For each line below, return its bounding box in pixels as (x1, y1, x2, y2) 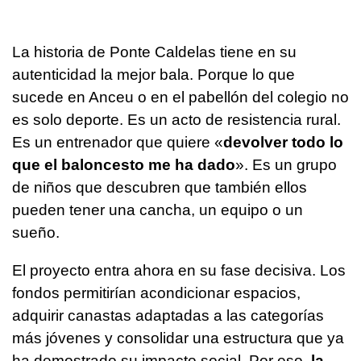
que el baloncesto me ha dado (12, 156, 235, 174)
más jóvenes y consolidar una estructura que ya (12, 330, 344, 347)
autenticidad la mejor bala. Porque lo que (12, 66, 295, 84)
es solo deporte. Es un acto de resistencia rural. (12, 111, 341, 129)
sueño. (12, 224, 60, 242)
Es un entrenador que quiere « (12, 134, 223, 151)
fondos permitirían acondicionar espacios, (12, 284, 301, 302)
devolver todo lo (223, 134, 343, 151)
